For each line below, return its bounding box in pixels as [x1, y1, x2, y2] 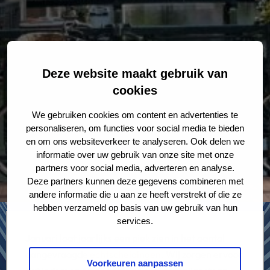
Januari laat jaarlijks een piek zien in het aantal [25, 231, 225, 244]
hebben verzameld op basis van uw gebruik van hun [33, 202, 237, 213]
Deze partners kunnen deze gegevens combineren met [27, 175, 243, 186]
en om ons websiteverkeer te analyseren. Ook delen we [25, 136, 245, 146]
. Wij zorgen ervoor [161, 248, 243, 260]
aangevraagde [25, 248, 90, 260]
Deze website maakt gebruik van [42, 66, 228, 80]
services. [117, 215, 153, 226]
